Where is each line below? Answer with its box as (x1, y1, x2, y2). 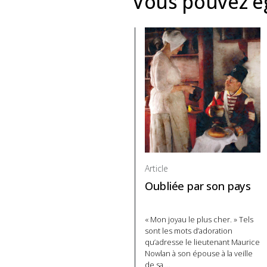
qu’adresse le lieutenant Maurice (145, 236, 260, 247)
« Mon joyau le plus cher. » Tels (145, 213, 253, 225)
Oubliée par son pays (145, 178, 250, 193)
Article (145, 162, 168, 174)
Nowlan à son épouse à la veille (145, 247, 253, 259)
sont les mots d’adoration (145, 225, 232, 236)
